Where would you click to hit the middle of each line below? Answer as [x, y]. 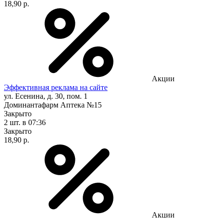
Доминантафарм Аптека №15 [53, 105]
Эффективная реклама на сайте [56, 87]
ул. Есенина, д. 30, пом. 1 [46, 96]
